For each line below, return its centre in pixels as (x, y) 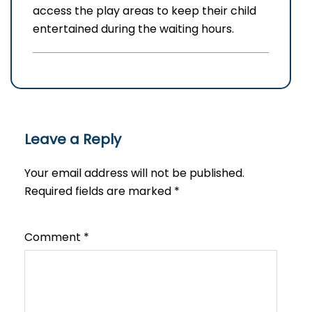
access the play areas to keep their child (145, 11)
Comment (54, 237)
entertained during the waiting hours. (133, 29)
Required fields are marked (99, 192)
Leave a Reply (73, 140)
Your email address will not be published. (134, 173)
